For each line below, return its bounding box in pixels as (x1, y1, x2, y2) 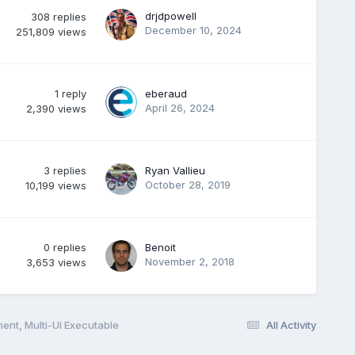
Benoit (144, 240, 176, 254)
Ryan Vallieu (144, 163, 205, 177)
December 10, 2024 (144, 23, 242, 36)
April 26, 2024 (144, 101, 215, 114)
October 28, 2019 (144, 177, 231, 191)
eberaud (144, 86, 187, 100)
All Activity (266, 318, 317, 331)
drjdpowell (144, 9, 197, 22)
